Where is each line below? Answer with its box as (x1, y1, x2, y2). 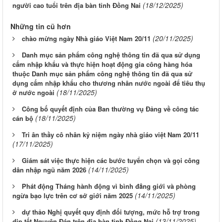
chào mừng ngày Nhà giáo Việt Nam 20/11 (22, 33, 151, 43)
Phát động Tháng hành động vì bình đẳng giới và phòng (22, 181, 196, 191)
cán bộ (12, 113, 33, 123)
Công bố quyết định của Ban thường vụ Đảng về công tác (22, 104, 199, 113)
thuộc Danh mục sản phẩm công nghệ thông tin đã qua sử (12, 68, 192, 78)
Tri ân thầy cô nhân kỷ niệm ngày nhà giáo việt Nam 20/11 (22, 129, 199, 139)
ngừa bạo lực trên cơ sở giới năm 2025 (12, 190, 133, 200)
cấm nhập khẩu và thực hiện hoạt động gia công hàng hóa (12, 59, 192, 69)
